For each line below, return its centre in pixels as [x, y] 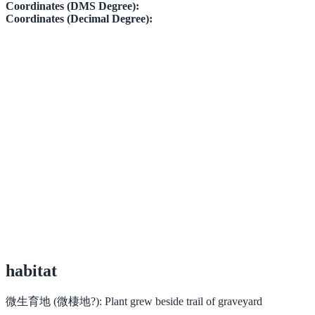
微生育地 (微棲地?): [54, 301]
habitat [31, 270]
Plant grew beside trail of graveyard [184, 301]
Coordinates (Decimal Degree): [79, 18]
